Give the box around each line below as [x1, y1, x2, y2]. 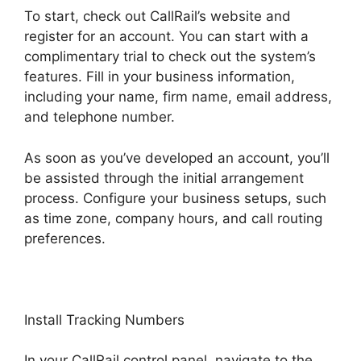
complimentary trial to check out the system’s [24, 48, 316, 65]
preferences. [24, 230, 106, 247]
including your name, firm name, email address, [24, 89, 332, 106]
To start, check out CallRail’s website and [24, 8, 291, 25]
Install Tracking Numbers [24, 311, 185, 328]
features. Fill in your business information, [24, 68, 295, 85]
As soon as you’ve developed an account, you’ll [24, 149, 330, 166]
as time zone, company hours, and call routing [24, 210, 322, 226]
